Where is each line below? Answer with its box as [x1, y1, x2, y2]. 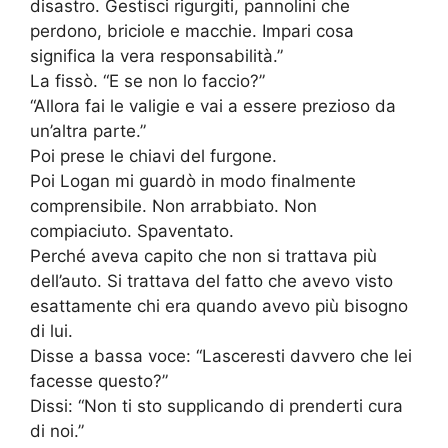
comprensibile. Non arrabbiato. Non [30, 196, 317, 217]
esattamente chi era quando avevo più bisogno [30, 296, 408, 317]
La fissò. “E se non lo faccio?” [30, 71, 265, 92]
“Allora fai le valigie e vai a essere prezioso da [30, 96, 396, 117]
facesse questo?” [30, 371, 168, 392]
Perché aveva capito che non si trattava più [30, 246, 377, 267]
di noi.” [30, 421, 84, 442]
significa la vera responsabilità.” [30, 46, 283, 67]
